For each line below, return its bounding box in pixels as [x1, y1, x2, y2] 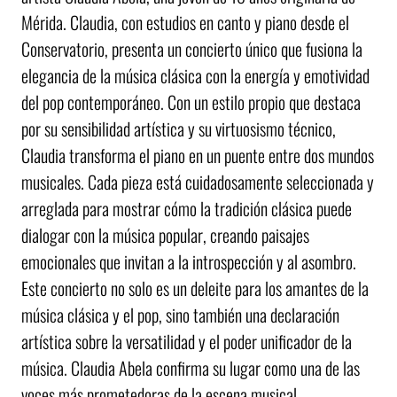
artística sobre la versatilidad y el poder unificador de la [21, 328, 352, 355]
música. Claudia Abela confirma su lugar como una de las [21, 354, 360, 382]
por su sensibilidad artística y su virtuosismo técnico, [21, 115, 336, 143]
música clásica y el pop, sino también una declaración [21, 301, 339, 329]
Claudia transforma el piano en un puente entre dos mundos [21, 142, 374, 169]
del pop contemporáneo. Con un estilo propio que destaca [21, 89, 361, 116]
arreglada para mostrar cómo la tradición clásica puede [21, 195, 352, 222]
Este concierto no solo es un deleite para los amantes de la [21, 275, 369, 302]
